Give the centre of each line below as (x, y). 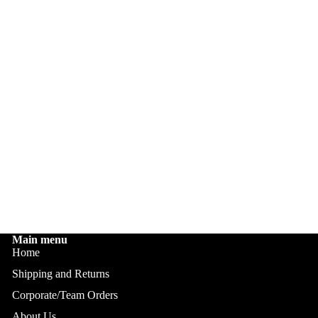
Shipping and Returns (60, 273)
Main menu (39, 239)
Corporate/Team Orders (65, 295)
